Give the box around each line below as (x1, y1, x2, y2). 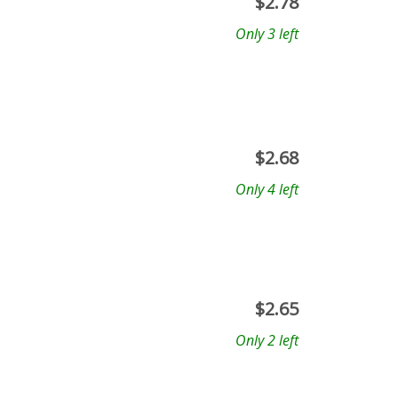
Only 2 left (235, 330, 298, 350)
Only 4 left (235, 179, 298, 199)
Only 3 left (235, 24, 298, 44)
